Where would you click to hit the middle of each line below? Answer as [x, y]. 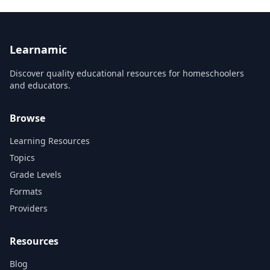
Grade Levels [36, 174]
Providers [29, 208]
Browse [27, 118]
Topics [22, 158]
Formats [26, 191]
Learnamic [38, 49]
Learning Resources [50, 141]
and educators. [40, 85]
